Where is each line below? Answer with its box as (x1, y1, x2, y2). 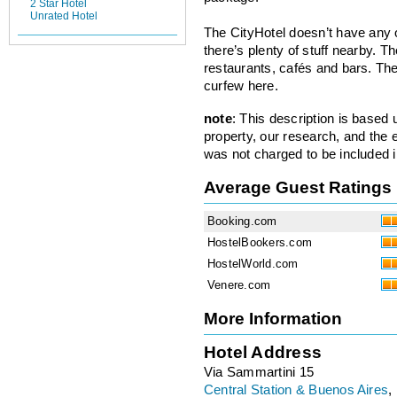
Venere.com (207, 277, 271, 292)
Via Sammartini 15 (204, 364, 315, 379)
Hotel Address (204, 342, 323, 362)
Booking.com (207, 214, 277, 228)
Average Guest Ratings (204, 177, 392, 197)
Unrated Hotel (30, 10, 97, 23)
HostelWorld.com (207, 256, 299, 270)
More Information (204, 308, 342, 328)
